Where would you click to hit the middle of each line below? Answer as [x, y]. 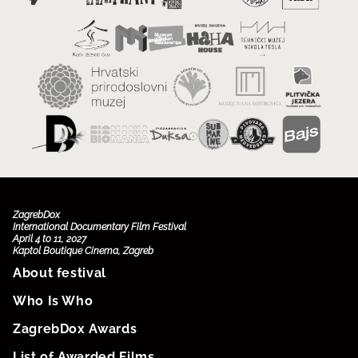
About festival [60, 272]
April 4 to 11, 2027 [50, 239]
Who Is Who [53, 300]
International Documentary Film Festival [99, 227]
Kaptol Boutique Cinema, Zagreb [83, 251]
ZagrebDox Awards [75, 328]
